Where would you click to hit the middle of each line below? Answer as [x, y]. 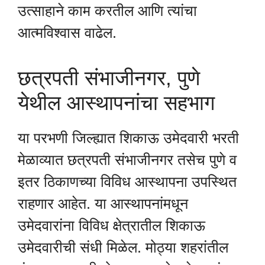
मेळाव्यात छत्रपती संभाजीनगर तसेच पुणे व [127, 160]
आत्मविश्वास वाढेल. [67, 32]
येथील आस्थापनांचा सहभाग [116, 103]
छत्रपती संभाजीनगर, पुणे [109, 78]
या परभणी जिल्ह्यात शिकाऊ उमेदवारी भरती [128, 138]
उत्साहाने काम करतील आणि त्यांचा [107, 10]
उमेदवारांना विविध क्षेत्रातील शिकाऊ [112, 226]
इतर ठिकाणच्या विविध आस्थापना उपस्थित [127, 182]
